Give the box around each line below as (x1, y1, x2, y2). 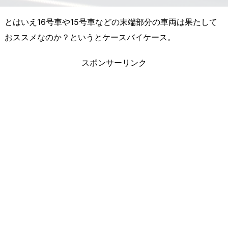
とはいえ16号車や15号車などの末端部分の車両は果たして (5, 17, 217, 27)
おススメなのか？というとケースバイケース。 (5, 32, 176, 42)
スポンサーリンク (81, 58, 147, 68)
